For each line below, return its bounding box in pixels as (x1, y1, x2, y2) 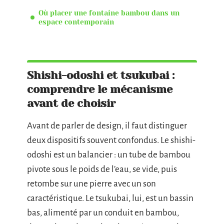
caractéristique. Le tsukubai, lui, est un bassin (27, 193, 193, 203)
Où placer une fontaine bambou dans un (38, 8, 179, 17)
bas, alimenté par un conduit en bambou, (27, 208, 179, 217)
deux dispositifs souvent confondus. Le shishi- (27, 135, 195, 145)
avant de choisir (27, 97, 115, 109)
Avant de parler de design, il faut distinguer (27, 121, 187, 130)
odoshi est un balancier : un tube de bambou (27, 150, 190, 159)
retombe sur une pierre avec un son (27, 179, 156, 188)
